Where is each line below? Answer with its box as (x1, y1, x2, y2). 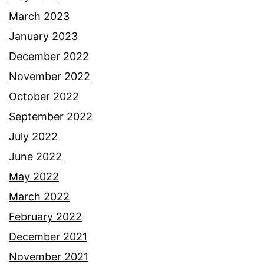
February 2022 (9, 210, 82, 223)
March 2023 (9, 10, 70, 23)
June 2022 (9, 150, 62, 163)
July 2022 (9, 130, 58, 143)
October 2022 (9, 90, 79, 103)
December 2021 (9, 230, 87, 243)
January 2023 (9, 30, 78, 43)
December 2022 (9, 50, 89, 63)
